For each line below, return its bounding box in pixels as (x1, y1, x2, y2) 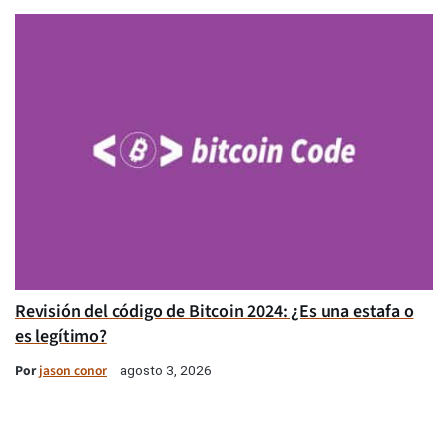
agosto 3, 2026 (120, 361, 212, 378)
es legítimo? (15, 323, 107, 349)
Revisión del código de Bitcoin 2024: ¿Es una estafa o (15, 298, 414, 324)
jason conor (39, 360, 107, 380)
